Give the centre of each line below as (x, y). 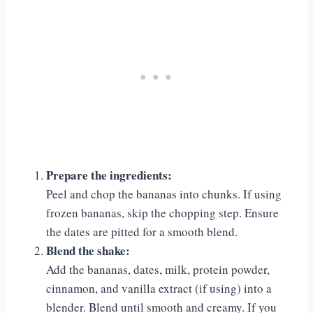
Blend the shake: (88, 251)
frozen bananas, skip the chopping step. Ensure (162, 213)
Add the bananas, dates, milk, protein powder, (158, 270)
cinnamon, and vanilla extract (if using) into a (159, 289)
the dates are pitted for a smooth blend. (142, 232)
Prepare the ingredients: (109, 175)
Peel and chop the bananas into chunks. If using (164, 194)
